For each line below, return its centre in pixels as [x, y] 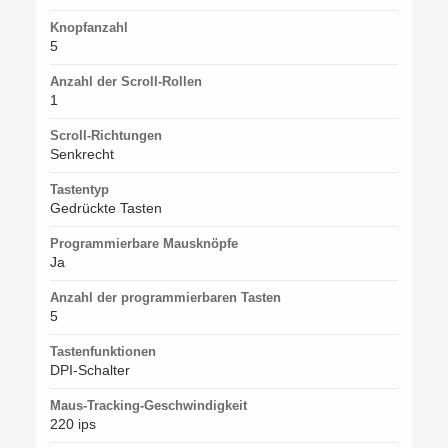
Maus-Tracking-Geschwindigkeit [148, 405]
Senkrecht [82, 153]
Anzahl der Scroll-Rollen [126, 81]
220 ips [73, 423]
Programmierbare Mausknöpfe [144, 243]
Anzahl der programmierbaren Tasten [165, 297]
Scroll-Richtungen [106, 135]
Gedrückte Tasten [106, 207]
